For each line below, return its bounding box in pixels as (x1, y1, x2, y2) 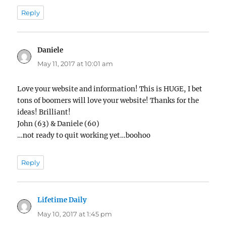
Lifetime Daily (37, 196, 87, 205)
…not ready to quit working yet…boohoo (17, 131, 151, 140)
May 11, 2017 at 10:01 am (37, 60, 114, 68)
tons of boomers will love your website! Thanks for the (17, 96, 199, 105)
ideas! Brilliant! (17, 108, 71, 117)
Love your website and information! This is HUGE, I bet (17, 85, 203, 94)
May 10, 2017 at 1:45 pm (37, 209, 112, 218)
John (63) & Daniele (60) (17, 120, 100, 129)
